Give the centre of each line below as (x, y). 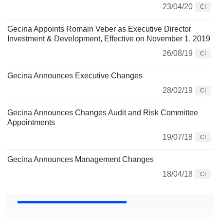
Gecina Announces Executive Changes (75, 76)
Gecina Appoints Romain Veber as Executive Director (99, 29)
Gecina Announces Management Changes (81, 160)
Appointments (31, 123)
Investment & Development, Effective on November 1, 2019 (109, 39)
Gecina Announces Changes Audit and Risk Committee (103, 113)
